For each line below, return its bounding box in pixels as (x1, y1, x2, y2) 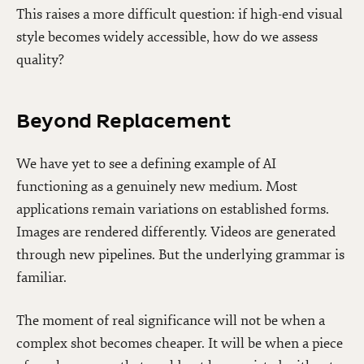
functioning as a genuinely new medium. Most (16, 177, 297, 195)
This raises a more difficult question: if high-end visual (16, 5, 343, 23)
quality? (16, 50, 64, 68)
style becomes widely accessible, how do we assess (16, 28, 318, 45)
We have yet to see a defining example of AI (16, 154, 276, 172)
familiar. (16, 268, 67, 286)
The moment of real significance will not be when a (16, 311, 325, 329)
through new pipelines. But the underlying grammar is (16, 245, 344, 263)
